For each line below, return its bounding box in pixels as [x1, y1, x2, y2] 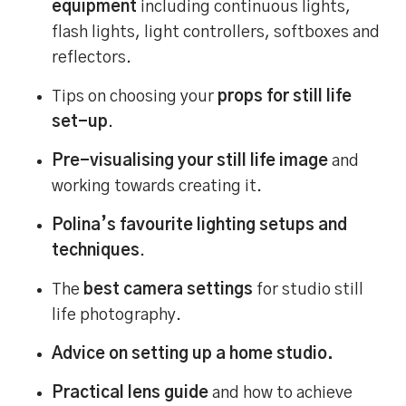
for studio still [253, 282, 364, 299]
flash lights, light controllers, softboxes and [52, 24, 381, 42]
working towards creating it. [52, 179, 263, 196]
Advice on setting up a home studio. [52, 346, 334, 363]
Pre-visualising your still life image [52, 153, 329, 170]
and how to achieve [208, 385, 353, 402]
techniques [52, 243, 140, 260]
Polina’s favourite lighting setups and [52, 217, 348, 235]
